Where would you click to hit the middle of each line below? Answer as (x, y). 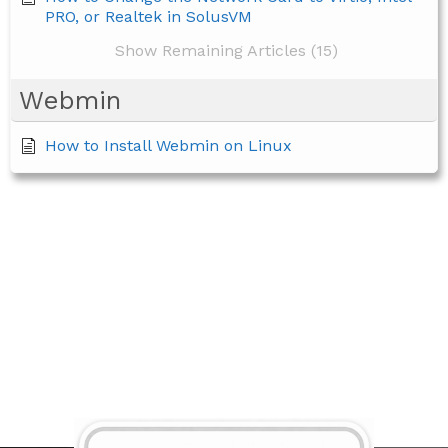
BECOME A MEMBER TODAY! (147, 355)
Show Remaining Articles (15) (226, 51)
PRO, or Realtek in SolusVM (148, 17)
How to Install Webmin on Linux (168, 146)
